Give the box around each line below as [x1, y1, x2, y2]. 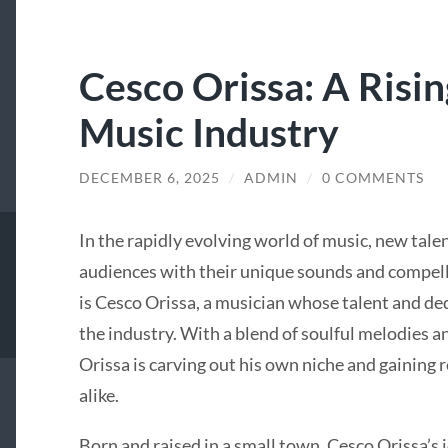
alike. [78, 384, 119, 407]
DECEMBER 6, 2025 [78, 169, 220, 186]
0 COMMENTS [321, 169, 424, 186]
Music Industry [78, 107, 339, 155]
